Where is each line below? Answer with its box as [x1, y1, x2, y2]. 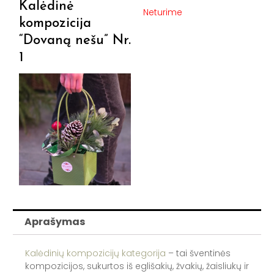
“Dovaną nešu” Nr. [18, 33, 131, 48]
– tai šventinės [165, 246, 231, 259]
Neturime [143, 6, 182, 19]
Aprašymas [24, 215, 85, 229]
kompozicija [18, 16, 91, 31]
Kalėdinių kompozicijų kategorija [24, 246, 166, 259]
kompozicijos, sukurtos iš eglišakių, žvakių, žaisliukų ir [24, 259, 249, 272]
